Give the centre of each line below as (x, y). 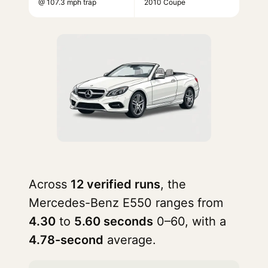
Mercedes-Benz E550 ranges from (126, 203)
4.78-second (66, 240)
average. (130, 240)
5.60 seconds (114, 221)
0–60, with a (190, 221)
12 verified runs (115, 184)
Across (50, 184)
